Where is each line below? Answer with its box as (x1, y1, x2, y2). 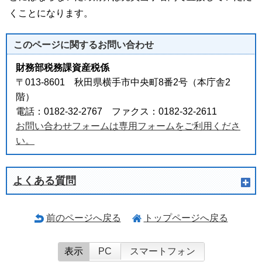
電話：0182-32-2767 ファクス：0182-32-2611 (16, 106, 217, 116)
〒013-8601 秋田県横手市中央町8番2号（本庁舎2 (16, 77, 230, 87)
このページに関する (13, 40, 98, 50)
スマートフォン (129, 246, 195, 256)
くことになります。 (9, 8, 93, 18)
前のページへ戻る (46, 213, 121, 223)
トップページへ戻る (143, 213, 228, 223)
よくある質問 (13, 175, 76, 187)
